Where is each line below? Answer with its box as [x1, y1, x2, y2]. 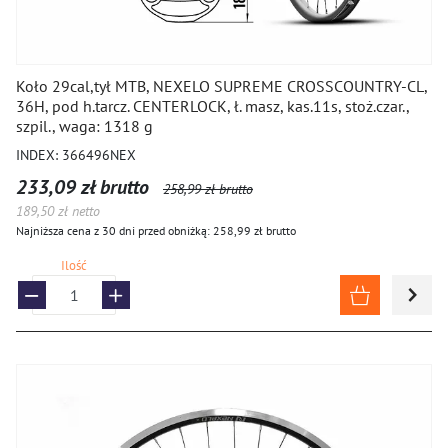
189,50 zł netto [16, 202, 100, 220]
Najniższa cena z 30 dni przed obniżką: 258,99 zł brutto [16, 223, 296, 238]
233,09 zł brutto [16, 174, 149, 200]
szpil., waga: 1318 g [16, 116, 153, 136]
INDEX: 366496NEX [16, 146, 136, 164]
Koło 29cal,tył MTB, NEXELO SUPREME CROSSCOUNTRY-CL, [16, 76, 427, 96]
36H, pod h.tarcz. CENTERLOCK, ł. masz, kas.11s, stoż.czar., [16, 96, 409, 116]
